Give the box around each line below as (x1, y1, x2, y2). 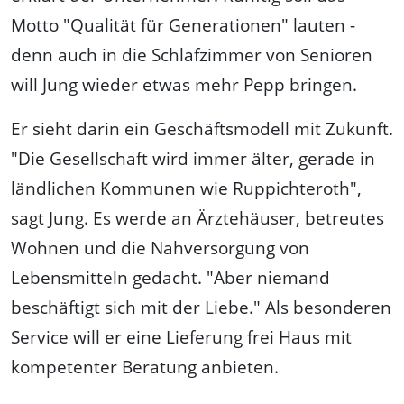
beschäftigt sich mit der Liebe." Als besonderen (11, 294, 391, 319)
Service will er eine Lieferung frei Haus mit (11, 324, 352, 349)
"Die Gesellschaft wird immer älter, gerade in (11, 145, 375, 170)
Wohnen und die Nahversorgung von (11, 234, 309, 260)
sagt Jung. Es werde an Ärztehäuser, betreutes (11, 205, 384, 230)
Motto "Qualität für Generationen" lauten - (11, 12, 355, 37)
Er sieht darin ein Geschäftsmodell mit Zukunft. (11, 115, 393, 141)
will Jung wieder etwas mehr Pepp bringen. (11, 71, 357, 96)
